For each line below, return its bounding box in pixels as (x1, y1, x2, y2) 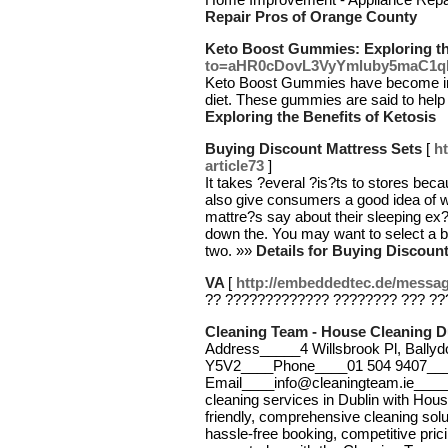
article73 (205, 157, 264, 174)
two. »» (205, 242, 256, 259)
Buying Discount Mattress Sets (205, 140, 422, 157)
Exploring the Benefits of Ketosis (205, 108, 436, 125)
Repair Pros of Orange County (205, 8, 417, 25)
